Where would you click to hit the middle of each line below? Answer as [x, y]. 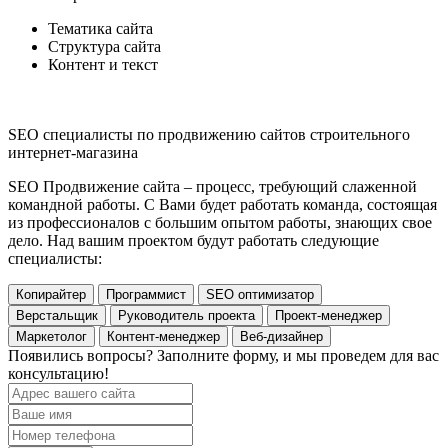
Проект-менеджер [328, 316]
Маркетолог [51, 337]
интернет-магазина [73, 153]
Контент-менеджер [163, 337]
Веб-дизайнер [281, 337]
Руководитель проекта [186, 316]
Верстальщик [57, 316]
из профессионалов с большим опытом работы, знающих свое [220, 223]
